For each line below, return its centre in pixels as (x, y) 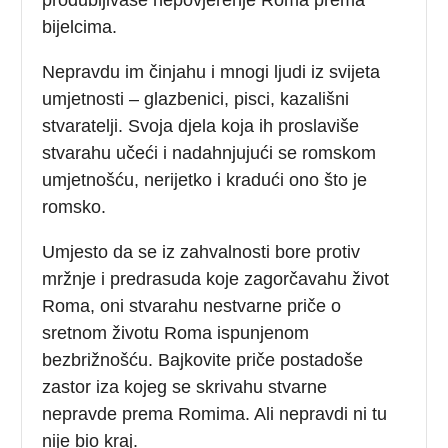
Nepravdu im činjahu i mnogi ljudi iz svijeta (211, 71)
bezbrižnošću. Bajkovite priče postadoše (203, 359)
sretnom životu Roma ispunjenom (176, 332)
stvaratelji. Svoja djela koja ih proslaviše (201, 125)
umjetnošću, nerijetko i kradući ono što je (205, 179)
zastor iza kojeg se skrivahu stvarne (185, 386)
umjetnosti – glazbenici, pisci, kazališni (196, 98)
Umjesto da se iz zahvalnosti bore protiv (201, 251)
